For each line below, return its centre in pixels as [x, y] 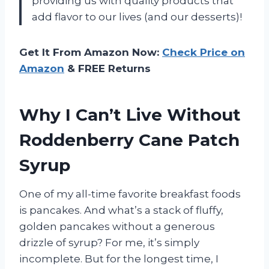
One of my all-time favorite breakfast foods [130, 194]
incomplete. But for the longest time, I [119, 259]
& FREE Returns [107, 69]
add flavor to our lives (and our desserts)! [137, 17]
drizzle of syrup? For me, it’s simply [109, 243]
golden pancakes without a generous [117, 227]
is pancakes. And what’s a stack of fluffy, [121, 210]
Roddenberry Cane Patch [129, 140]
